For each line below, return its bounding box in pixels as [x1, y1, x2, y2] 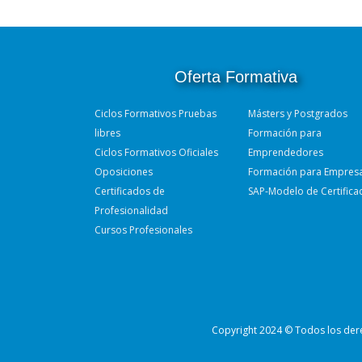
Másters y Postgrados [248, 106, 347, 120]
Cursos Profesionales [95, 222, 192, 237]
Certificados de [95, 183, 165, 198]
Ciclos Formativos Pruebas [95, 106, 217, 120]
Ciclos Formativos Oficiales [95, 145, 218, 159]
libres [95, 125, 120, 140]
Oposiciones [95, 164, 153, 179]
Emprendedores [248, 145, 323, 159]
